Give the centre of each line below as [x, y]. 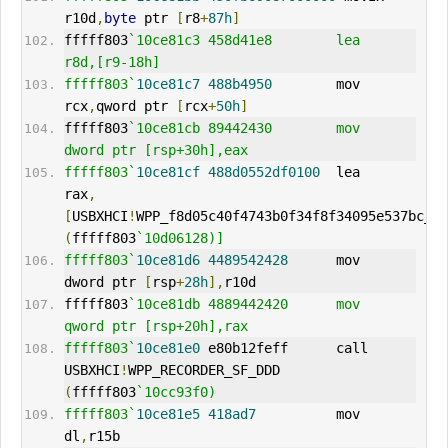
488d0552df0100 [263, 172]
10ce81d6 [167, 260]
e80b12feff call [283, 348]
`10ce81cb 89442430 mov [243, 128]
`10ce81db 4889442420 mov [243, 304]
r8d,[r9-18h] [111, 62]
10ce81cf [167, 172]
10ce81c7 [167, 84]
